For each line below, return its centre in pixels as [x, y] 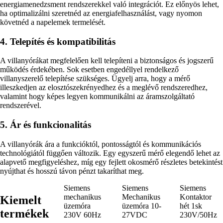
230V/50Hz [199, 215]
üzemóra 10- [141, 206]
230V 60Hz [82, 215]
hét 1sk [191, 206]
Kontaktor [196, 197]
